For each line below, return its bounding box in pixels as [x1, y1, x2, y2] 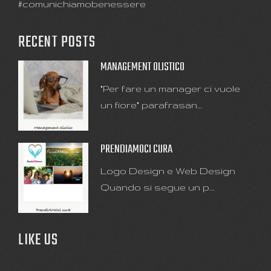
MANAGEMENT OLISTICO [100, 57, 185, 76]
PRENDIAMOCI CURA [100, 140, 173, 159]
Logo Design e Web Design [100, 166, 236, 177]
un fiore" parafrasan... [100, 99, 203, 110]
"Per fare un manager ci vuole [100, 83, 241, 94]
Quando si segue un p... [100, 182, 215, 193]
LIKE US [18, 228, 58, 253]
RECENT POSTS [18, 30, 96, 54]
